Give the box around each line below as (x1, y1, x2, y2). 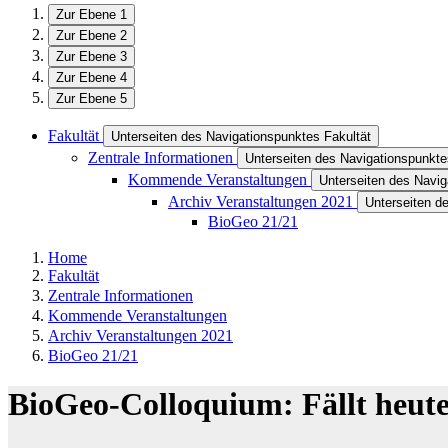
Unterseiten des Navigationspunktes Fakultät (111, 129, 371, 144)
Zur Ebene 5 (56, 91, 127, 106)
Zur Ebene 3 (56, 49, 127, 64)
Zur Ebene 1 (56, 7, 127, 22)
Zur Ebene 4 (56, 70, 127, 85)
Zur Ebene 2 (56, 28, 127, 43)
